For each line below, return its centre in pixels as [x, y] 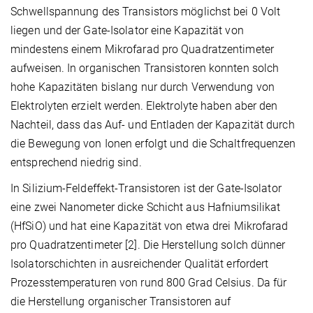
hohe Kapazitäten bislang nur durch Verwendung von [143, 87]
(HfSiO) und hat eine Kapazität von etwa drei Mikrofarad [150, 226]
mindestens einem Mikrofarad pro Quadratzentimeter [142, 50]
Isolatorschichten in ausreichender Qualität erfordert [140, 264]
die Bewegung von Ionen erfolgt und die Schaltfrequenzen [153, 144]
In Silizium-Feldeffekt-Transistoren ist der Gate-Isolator [146, 189]
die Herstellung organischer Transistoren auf [121, 302]
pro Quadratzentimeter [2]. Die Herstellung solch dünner [148, 245]
